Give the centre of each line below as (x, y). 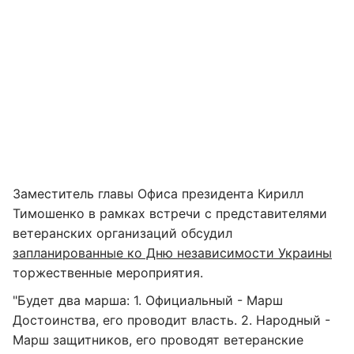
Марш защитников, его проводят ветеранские (158, 340)
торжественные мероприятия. (108, 273)
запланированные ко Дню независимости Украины (172, 253)
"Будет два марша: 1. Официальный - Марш (148, 300)
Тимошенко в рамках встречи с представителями (170, 213)
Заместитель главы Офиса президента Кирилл (158, 194)
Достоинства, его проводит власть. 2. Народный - (171, 320)
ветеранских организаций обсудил (122, 233)
